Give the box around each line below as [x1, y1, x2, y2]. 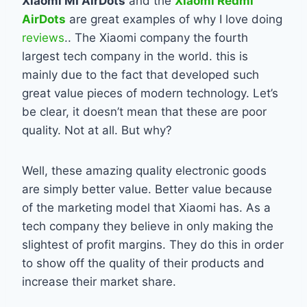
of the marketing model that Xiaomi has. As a [22, 200, 271, 214]
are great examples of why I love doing [66, 12, 282, 26]
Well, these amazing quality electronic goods [22, 163, 267, 177]
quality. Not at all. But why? [22, 123, 172, 137]
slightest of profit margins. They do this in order [22, 237, 284, 251]
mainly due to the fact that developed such [22, 67, 259, 82]
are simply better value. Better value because [22, 182, 272, 196]
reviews [22, 30, 64, 45]
